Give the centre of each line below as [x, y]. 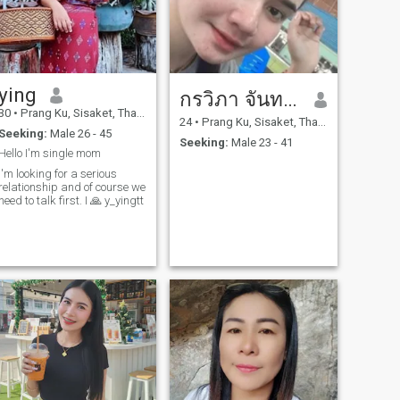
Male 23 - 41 [260, 142]
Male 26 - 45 [79, 133]
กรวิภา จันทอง [290, 100]
